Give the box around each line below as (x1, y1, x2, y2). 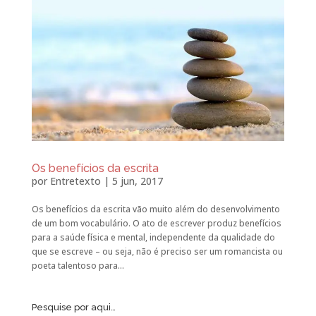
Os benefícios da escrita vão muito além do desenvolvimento (31, 203, 280, 216)
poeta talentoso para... (31, 260, 124, 272)
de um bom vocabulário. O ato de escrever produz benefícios (31, 217, 281, 230)
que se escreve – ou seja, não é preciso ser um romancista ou (31, 245, 283, 258)
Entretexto (49, 174, 101, 188)
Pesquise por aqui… (31, 302, 116, 313)
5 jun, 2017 (111, 174, 163, 188)
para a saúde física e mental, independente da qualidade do (31, 231, 275, 244)
